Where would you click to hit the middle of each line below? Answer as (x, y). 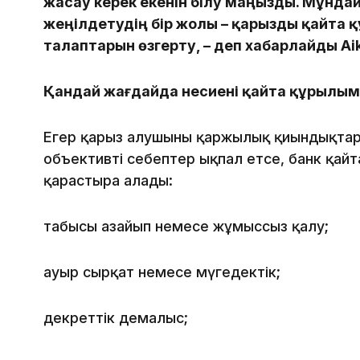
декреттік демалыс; (116, 318)
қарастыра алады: (108, 181)
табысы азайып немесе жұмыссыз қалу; (186, 227)
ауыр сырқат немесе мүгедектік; (162, 272)
